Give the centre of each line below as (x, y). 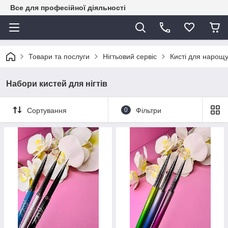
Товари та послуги (59, 56)
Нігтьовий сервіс (130, 56)
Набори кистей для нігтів (57, 84)
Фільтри (148, 110)
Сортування (47, 110)
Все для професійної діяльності (68, 8)
